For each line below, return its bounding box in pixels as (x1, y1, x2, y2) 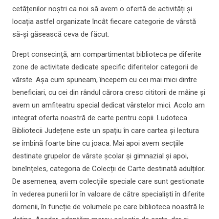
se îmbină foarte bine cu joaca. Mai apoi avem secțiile (12, 139, 184, 148)
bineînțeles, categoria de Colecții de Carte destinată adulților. (12, 164, 205, 174)
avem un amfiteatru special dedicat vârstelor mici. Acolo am (12, 101, 205, 110)
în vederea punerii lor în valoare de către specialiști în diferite (12, 190, 205, 199)
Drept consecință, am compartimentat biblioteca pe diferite (12, 50, 201, 59)
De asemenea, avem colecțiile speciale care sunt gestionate (12, 177, 204, 186)
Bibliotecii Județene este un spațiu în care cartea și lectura (12, 126, 199, 135)
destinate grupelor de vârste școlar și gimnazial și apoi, (12, 152, 188, 161)
